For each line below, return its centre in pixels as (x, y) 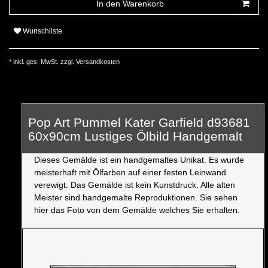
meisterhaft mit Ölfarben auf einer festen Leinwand (130, 172)
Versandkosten (97, 61)
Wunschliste (42, 31)
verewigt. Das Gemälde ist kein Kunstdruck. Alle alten (135, 185)
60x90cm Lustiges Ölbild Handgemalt (135, 136)
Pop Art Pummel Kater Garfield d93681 (139, 122)
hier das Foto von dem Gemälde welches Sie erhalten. (137, 210)
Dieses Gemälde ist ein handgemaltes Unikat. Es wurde (139, 159)
